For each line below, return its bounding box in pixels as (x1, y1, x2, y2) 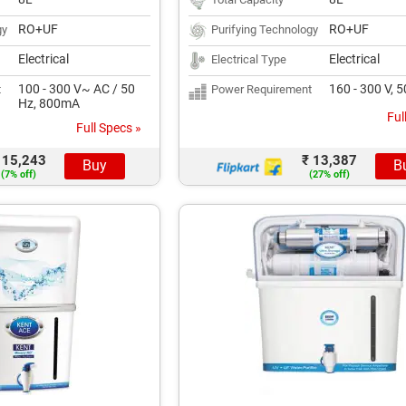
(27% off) (308, 169, 350, 180)
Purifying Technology (211, 23, 318, 36)
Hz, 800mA (18, 96, 80, 111)
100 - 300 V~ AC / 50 (18, 82, 135, 96)
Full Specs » (76, 121, 141, 135)
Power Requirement (211, 82, 312, 96)
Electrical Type (211, 53, 286, 66)
